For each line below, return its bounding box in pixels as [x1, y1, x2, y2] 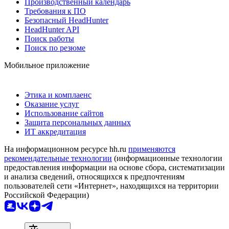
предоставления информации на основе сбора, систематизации [4, 163, 225, 172]
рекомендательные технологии [4, 153, 112, 163]
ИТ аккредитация [25, 127, 86, 136]
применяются [128, 144, 175, 153]
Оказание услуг [25, 99, 79, 108]
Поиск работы [25, 34, 74, 43]
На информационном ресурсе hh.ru [4, 144, 128, 153]
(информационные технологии [112, 153, 222, 163]
